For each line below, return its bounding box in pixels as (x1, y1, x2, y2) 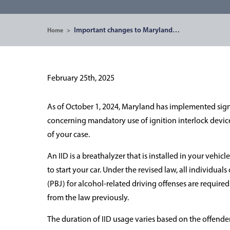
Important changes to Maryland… (74, 25, 180, 34)
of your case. (47, 129, 90, 139)
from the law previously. (47, 193, 129, 202)
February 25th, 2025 (47, 73, 115, 83)
